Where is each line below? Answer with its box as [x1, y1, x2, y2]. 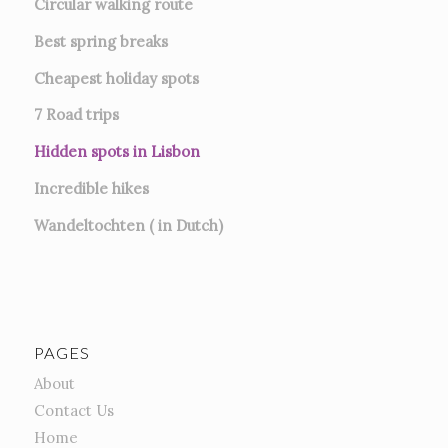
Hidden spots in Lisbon [33, 142, 200, 162]
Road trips [45, 105, 119, 125]
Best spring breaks [33, 31, 168, 51]
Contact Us [33, 401, 114, 421]
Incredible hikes [33, 178, 149, 198]
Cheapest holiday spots [33, 68, 199, 88]
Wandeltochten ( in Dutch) [33, 215, 223, 235]
